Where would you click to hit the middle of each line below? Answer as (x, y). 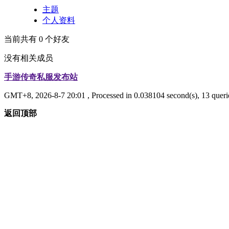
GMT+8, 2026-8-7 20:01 (45, 95)
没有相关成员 (29, 58)
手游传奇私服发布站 (41, 77)
